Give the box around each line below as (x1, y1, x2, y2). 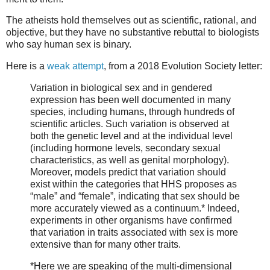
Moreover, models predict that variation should (30, 167, 226, 178)
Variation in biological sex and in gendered (30, 83, 212, 93)
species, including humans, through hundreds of (30, 107, 234, 118)
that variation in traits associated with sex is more (30, 227, 238, 238)
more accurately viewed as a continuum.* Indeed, (30, 203, 239, 214)
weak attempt (47, 61, 104, 72)
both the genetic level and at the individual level (30, 131, 233, 142)
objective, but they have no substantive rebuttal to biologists (6, 27, 259, 38)
